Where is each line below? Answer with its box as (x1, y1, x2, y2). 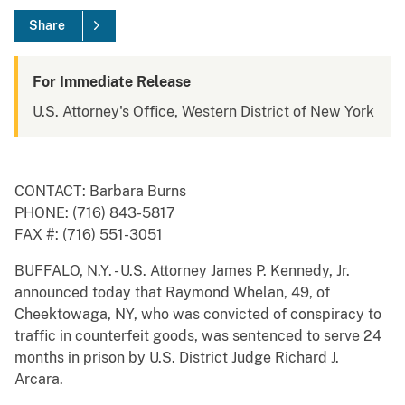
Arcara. (14, 371, 63, 389)
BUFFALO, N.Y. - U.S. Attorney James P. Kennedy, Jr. (14, 262, 350, 280)
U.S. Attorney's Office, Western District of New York (33, 103, 374, 121)
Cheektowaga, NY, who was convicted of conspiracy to (14, 306, 381, 324)
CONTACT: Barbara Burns (14, 183, 186, 201)
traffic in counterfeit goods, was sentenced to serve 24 (14, 327, 381, 345)
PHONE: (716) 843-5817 (14, 204, 175, 222)
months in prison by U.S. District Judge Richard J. (14, 349, 339, 367)
